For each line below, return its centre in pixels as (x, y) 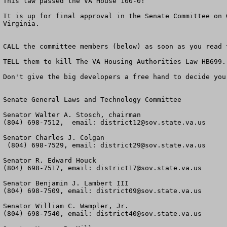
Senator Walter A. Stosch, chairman (72, 115)
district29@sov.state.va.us (153, 145)
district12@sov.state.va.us (153, 122)
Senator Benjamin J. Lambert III (66, 183)
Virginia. (21, 24)
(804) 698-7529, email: (54, 145)
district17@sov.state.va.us (149, 168)
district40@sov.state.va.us (149, 214)
